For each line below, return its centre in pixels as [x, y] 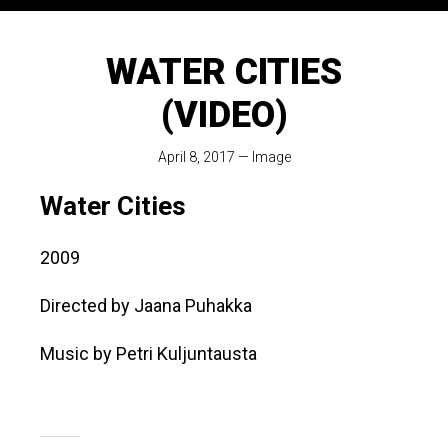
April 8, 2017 [196, 157]
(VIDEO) [224, 115]
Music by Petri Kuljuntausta [148, 354]
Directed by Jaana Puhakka [146, 306]
